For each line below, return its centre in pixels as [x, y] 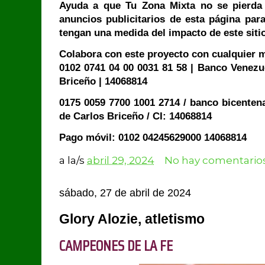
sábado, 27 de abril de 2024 [125, 192]
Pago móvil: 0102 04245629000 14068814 [153, 138]
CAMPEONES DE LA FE [117, 245]
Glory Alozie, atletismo [132, 219]
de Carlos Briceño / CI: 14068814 [135, 116]
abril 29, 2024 [121, 160]
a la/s [73, 160]
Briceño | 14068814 [103, 81]
